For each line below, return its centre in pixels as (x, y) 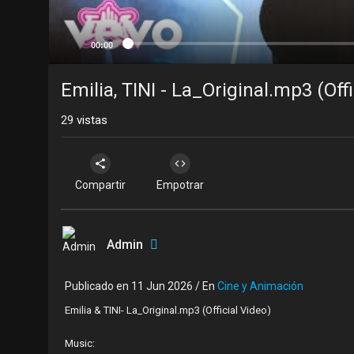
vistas (90, 120)
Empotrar (180, 185)
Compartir (100, 185)
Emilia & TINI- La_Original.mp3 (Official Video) (168, 310)
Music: (80, 343)
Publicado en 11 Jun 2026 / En (141, 286)
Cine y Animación (260, 286)
